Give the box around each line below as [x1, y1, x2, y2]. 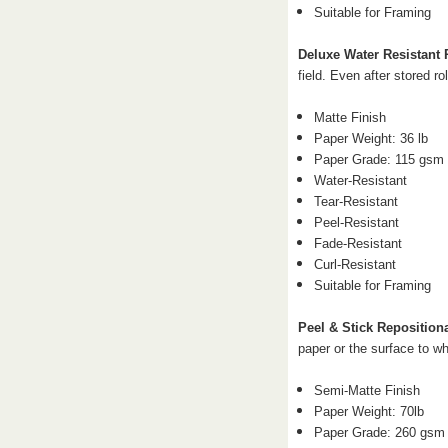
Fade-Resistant [314, 235, 403, 251]
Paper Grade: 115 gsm [314, 151, 445, 167]
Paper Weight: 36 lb [314, 130, 429, 146]
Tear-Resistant [314, 193, 399, 209]
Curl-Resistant [314, 256, 397, 272]
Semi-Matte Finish [314, 382, 421, 398]
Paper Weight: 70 [314, 403, 415, 419]
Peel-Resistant [314, 214, 400, 230]
